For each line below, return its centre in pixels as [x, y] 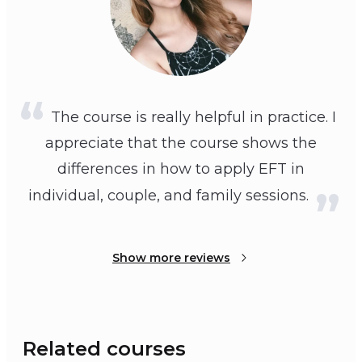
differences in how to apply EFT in [181, 169]
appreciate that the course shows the [181, 143]
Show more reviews [171, 258]
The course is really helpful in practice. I [194, 118]
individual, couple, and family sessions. [168, 196]
